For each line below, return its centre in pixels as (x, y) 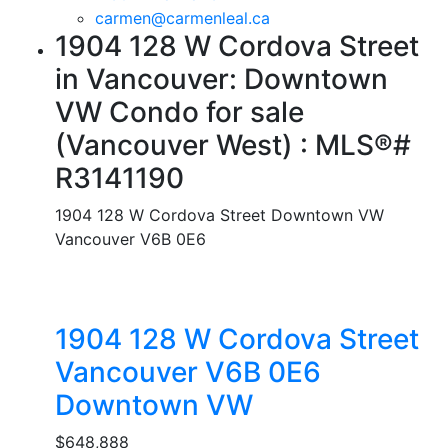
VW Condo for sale (179, 112)
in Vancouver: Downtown (221, 79)
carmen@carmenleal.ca (182, 18)
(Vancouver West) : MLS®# (233, 145)
